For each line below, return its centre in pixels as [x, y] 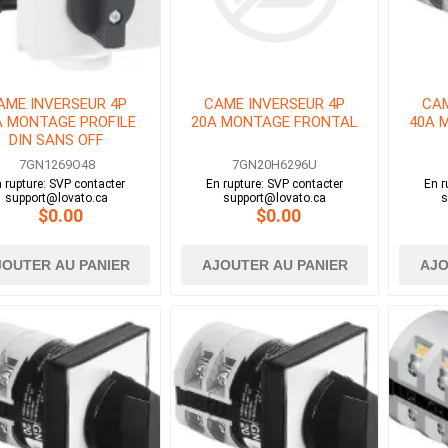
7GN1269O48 [56, 165]
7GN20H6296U [275, 165]
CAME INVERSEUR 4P [275, 104]
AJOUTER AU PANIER [274, 265]
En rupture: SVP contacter [275, 184]
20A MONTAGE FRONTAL [275, 122]
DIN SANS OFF [57, 140]
